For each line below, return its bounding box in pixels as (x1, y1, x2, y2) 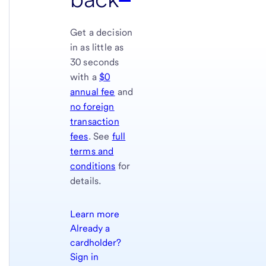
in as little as (69, 42, 124, 53)
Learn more (69, 208, 119, 220)
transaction (69, 116, 119, 128)
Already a (69, 223, 110, 235)
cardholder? (69, 237, 121, 249)
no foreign (69, 101, 115, 113)
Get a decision (69, 27, 133, 39)
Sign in (69, 251, 99, 263)
